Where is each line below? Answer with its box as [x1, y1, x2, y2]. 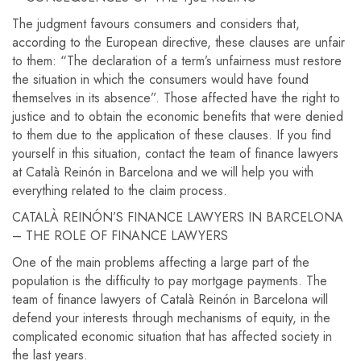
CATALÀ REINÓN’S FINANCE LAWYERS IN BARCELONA [12, 208, 343, 226]
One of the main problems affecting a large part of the [12, 253, 309, 272]
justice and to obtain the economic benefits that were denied [12, 107, 343, 126]
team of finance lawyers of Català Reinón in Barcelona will [12, 290, 328, 309]
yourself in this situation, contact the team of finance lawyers [12, 144, 338, 163]
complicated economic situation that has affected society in [12, 327, 332, 346]
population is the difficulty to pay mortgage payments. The [12, 272, 327, 290]
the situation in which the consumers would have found [12, 70, 309, 89]
